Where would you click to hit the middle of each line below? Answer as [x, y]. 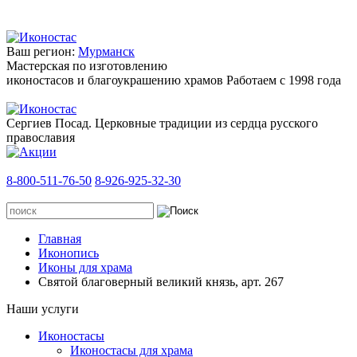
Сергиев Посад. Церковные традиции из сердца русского [162, 123]
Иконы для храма [85, 267]
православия [41, 137]
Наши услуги [43, 309]
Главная [60, 239]
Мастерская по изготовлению [87, 66]
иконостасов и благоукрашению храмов [116, 80]
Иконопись [69, 253]
